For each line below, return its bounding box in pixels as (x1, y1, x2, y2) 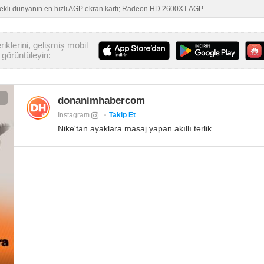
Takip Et (109, 111, 136, 120)
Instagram (58, 111, 92, 120)
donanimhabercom (58, 95, 146, 107)
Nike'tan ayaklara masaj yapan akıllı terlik (58, 124, 212, 134)
